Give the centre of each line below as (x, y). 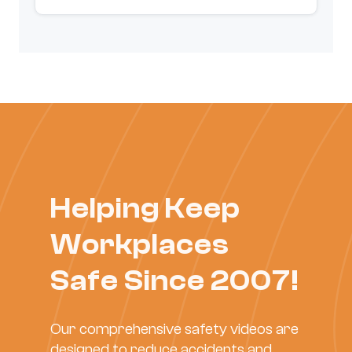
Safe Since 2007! (175, 280)
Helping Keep (145, 208)
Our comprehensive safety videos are (174, 328)
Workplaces (140, 244)
